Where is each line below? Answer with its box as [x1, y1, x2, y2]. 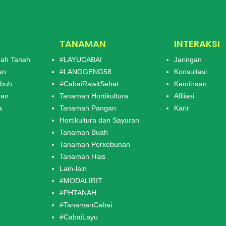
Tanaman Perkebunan [60, 140, 130, 148]
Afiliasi [174, 91, 194, 100]
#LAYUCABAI [60, 55, 102, 64]
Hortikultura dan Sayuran [60, 116, 139, 124]
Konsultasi [174, 67, 207, 76]
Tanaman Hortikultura [60, 91, 128, 100]
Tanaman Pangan [60, 103, 116, 112]
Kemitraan [174, 79, 207, 88]
